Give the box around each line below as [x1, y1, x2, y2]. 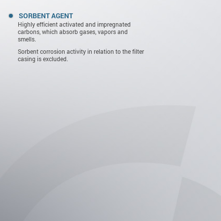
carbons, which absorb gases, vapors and [18, 28, 128, 36]
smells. [18, 35, 36, 43]
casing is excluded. [18, 55, 68, 63]
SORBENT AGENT [19, 11, 73, 20]
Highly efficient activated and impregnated [18, 20, 131, 28]
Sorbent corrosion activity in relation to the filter [18, 47, 144, 55]
